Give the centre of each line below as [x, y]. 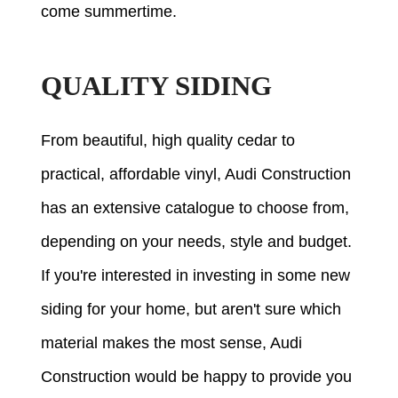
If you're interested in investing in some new [196, 276]
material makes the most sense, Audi [172, 343]
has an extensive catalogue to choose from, [195, 208]
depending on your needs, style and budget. [197, 242]
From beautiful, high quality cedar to [168, 141]
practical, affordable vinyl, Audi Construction [196, 175]
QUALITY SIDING [157, 87]
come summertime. [109, 12]
